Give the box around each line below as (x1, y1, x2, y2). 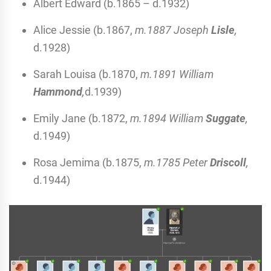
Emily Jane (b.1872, (33, 111, 130, 125)
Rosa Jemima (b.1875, (33, 155, 142, 169)
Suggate (206, 111, 246, 125)
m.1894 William (130, 111, 206, 125)
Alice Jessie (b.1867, (33, 23, 135, 36)
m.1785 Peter (142, 155, 210, 169)
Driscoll (210, 155, 246, 169)
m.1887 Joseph (135, 23, 211, 36)
